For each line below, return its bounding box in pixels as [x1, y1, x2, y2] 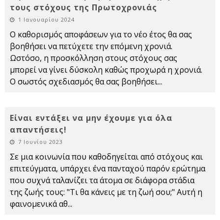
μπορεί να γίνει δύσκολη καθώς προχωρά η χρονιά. [10, 64, 202, 76]
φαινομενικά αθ [10, 198, 68, 210]
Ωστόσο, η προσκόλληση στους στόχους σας [10, 53, 177, 64]
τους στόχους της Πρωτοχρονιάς [10, 2, 157, 13]
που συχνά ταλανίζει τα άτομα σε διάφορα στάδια [10, 175, 194, 186]
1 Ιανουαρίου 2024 [18, 16, 75, 24]
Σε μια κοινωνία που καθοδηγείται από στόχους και [10, 151, 203, 163]
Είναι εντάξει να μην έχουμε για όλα [10, 112, 172, 124]
